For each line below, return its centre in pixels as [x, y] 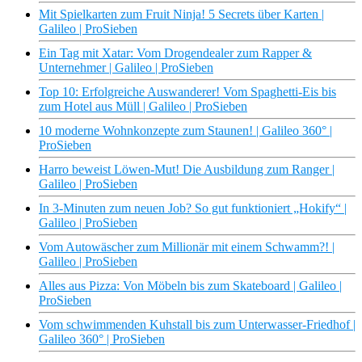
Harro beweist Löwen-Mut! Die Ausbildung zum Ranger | [187, 170]
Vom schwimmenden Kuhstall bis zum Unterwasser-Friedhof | [197, 325]
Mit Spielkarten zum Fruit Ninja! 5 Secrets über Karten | [181, 15]
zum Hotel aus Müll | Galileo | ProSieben [143, 107]
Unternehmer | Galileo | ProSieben [126, 68]
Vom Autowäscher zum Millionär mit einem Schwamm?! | [187, 247]
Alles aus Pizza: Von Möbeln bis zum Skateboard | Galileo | [190, 286]
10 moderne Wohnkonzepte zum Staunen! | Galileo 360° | [185, 131]
